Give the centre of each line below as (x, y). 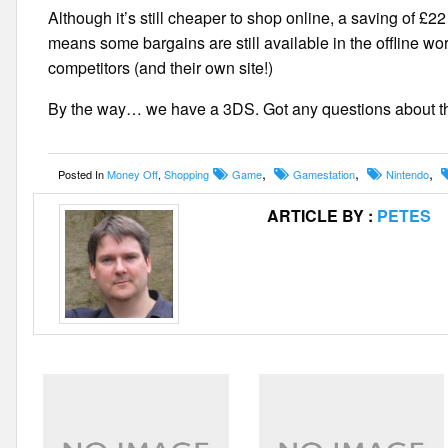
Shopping (187, 174)
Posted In (83, 174)
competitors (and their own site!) (161, 67)
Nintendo (408, 174)
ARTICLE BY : (321, 216)
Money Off (133, 174)
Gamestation (324, 174)
